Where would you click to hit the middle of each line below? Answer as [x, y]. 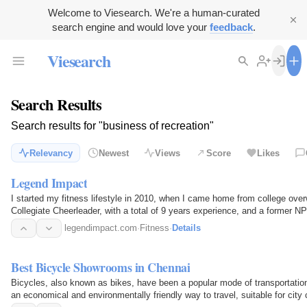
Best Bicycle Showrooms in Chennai [101, 267]
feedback [231, 27]
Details [186, 228]
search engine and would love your [131, 27]
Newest [114, 153]
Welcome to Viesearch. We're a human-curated [153, 13]
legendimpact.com [101, 228]
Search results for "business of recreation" [112, 126]
